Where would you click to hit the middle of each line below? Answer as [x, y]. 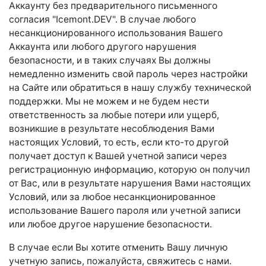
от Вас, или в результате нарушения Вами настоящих [130, 183]
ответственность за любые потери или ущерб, [114, 115]
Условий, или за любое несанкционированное [112, 197]
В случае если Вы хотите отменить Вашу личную [118, 247]
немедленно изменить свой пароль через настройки [128, 74]
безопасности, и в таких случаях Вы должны [110, 60]
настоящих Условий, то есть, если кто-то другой [119, 142]
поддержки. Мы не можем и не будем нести [109, 101]
